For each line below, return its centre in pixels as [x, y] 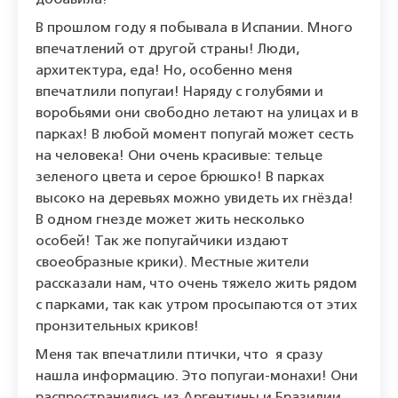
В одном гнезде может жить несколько [170, 221]
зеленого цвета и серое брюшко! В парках [180, 178]
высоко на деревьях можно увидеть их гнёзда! [195, 199]
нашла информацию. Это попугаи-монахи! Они [197, 377]
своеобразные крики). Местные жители [172, 263]
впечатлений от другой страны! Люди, [167, 50]
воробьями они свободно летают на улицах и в [197, 114]
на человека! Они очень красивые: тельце [179, 157]
